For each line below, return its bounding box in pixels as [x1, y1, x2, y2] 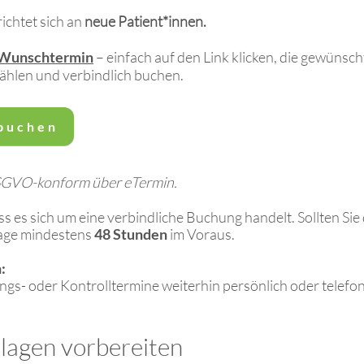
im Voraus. [167, 225, 235, 243]
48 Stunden [94, 225, 167, 243]
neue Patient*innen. [84, 12, 206, 30]
